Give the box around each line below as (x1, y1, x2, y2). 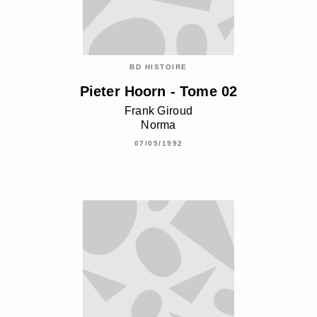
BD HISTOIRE (129, 63, 188, 71)
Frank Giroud (124, 105, 193, 117)
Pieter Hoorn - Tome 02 (79, 83, 238, 100)
